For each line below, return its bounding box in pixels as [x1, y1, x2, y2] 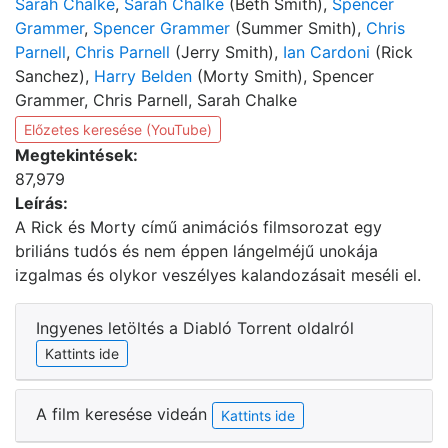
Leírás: [15, 192, 68, 213]
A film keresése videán [36, 403, 212, 424]
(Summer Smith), [230, 17, 366, 38]
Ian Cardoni [283, 41, 370, 62]
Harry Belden [94, 65, 192, 86]
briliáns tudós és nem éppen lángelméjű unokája [15, 240, 378, 261]
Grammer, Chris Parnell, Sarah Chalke [15, 89, 297, 110]
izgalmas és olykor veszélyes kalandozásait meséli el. [15, 264, 421, 285]
